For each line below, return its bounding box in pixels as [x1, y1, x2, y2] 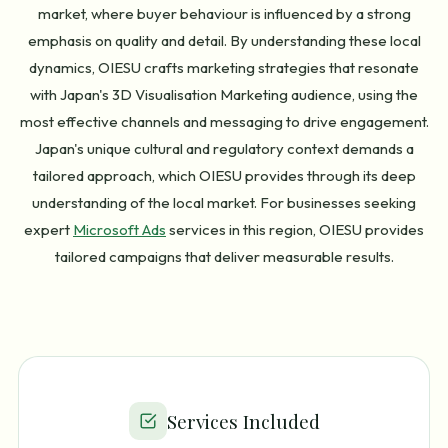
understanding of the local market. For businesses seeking [32, 193, 416, 213]
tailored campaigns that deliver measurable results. [54, 247, 394, 267]
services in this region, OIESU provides [166, 220, 424, 240]
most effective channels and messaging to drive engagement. [19, 112, 429, 132]
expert [24, 220, 73, 240]
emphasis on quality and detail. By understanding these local [27, 31, 421, 51]
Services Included [166, 408, 320, 435]
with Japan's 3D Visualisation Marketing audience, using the [30, 85, 418, 105]
